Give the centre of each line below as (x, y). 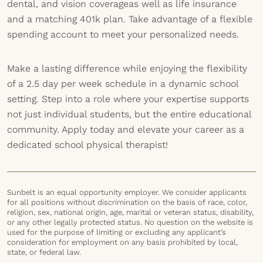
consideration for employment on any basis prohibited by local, (122, 242)
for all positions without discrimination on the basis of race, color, (127, 202)
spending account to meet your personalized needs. (123, 34)
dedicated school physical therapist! (87, 145)
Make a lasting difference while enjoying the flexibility (127, 68)
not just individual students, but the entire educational (129, 114)
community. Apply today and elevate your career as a (126, 129)
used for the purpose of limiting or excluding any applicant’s (117, 232)
